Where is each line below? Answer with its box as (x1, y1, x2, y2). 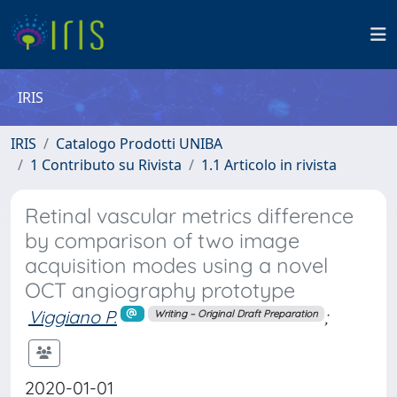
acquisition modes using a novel (25, 253, 328, 278)
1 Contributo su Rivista (30, 155, 182, 175)
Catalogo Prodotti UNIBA (56, 134, 222, 153)
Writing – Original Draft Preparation (153, 307, 318, 320)
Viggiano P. (28, 306, 117, 328)
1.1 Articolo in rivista (201, 155, 337, 175)
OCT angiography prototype (25, 277, 295, 303)
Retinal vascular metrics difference (25, 203, 354, 229)
